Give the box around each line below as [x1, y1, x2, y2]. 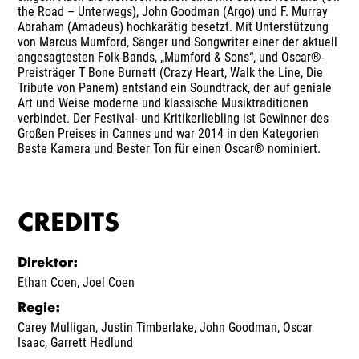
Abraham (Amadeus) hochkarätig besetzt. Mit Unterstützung [18, 18, 329, 34]
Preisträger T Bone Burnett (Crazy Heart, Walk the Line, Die [18, 64, 324, 80]
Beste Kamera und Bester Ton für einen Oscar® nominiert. [18, 140, 321, 156]
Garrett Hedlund [50, 334, 134, 350]
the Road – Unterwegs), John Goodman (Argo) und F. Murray [18, 3, 329, 19]
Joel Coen [83, 274, 135, 290]
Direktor [18, 256, 74, 270]
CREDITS [18, 212, 120, 237]
